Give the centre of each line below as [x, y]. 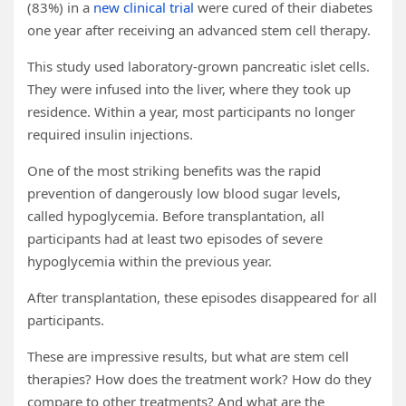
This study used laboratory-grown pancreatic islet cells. [198, 66]
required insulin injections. [110, 134]
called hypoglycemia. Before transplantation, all [176, 216]
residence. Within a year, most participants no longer [191, 111]
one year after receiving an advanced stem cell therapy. [199, 30]
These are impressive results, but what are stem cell [188, 356]
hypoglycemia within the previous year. [150, 261]
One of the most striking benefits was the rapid [174, 170]
